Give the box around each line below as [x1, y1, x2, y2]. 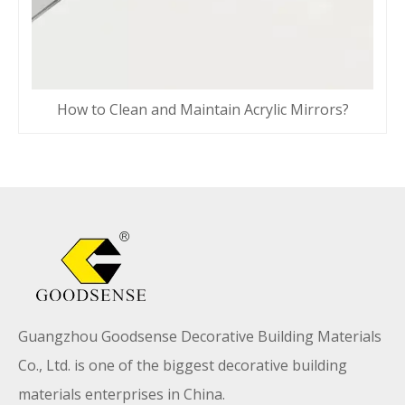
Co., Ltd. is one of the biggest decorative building [18, 355, 347, 376]
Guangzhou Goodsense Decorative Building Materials [18, 326, 381, 347]
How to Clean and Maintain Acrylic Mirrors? [56, 99, 349, 120]
